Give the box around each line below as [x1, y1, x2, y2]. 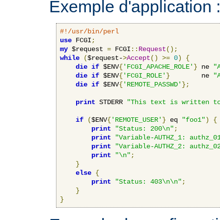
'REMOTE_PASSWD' [123, 80, 182, 88]
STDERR [95, 98, 127, 106]
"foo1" [182, 115, 205, 124]
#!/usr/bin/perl [60, 27, 119, 35]
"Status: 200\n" [115, 124, 174, 133]
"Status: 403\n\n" [115, 177, 182, 186]
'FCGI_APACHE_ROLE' [123, 62, 193, 71]
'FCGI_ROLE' [123, 71, 166, 80]
